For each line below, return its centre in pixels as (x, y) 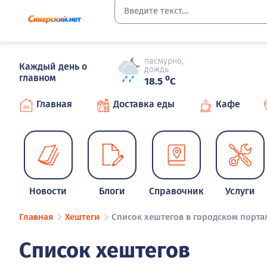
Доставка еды (144, 104)
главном (38, 78)
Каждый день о (53, 66)
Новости (48, 191)
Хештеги (82, 217)
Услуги (240, 191)
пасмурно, (164, 61)
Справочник (176, 191)
